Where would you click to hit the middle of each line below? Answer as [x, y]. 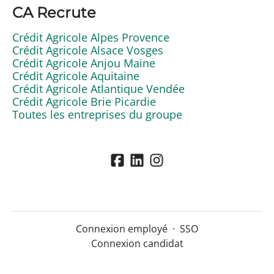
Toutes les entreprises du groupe [97, 114]
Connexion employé [122, 229]
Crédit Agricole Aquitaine [76, 76]
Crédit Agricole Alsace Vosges [88, 50]
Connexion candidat [137, 244]
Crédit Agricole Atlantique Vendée [98, 89]
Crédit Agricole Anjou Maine [84, 63]
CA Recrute [54, 13]
